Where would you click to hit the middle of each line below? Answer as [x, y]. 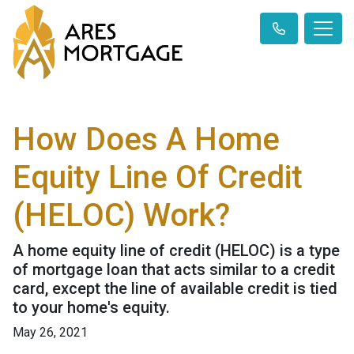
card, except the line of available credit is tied [175, 289]
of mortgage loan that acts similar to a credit [174, 270]
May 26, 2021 [50, 333]
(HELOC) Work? [121, 216]
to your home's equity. [91, 308]
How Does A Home [146, 140]
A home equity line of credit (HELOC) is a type [176, 251]
